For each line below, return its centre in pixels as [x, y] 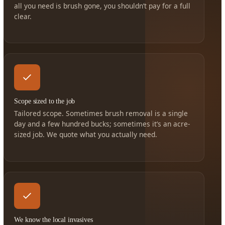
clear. [23, 16]
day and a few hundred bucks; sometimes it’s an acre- [102, 124]
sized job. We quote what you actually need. [86, 135]
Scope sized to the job [45, 101]
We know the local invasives [53, 219]
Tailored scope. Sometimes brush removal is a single [101, 114]
